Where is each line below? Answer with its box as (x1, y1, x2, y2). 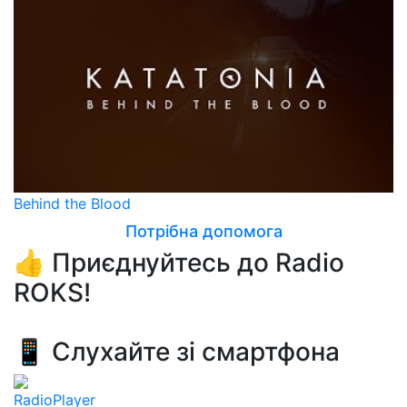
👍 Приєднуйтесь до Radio (14, 247, 344, 279)
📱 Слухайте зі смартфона (14, 336, 340, 368)
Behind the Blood (14, 194, 131, 213)
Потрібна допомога (124, 222, 283, 242)
